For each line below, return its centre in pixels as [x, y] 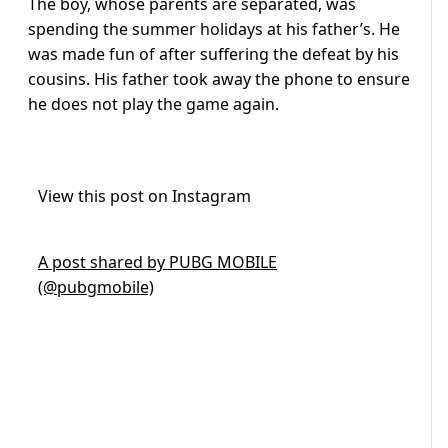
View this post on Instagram [144, 196]
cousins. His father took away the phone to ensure [219, 79]
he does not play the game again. [153, 104]
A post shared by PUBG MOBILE [157, 262]
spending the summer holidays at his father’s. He [214, 29]
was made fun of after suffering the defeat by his [213, 54]
